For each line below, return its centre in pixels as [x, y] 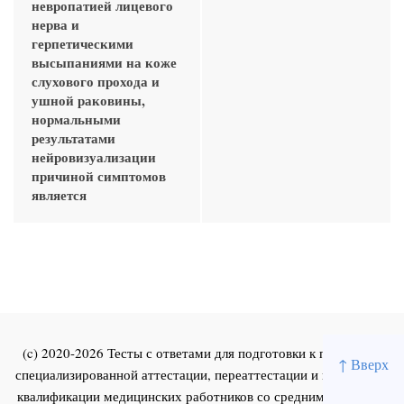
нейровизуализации [94, 156]
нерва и [55, 24]
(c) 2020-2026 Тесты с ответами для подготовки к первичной [202, 352]
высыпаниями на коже [104, 62]
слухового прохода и [96, 81]
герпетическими [83, 43]
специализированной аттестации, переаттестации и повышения [202, 374]
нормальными [76, 119]
